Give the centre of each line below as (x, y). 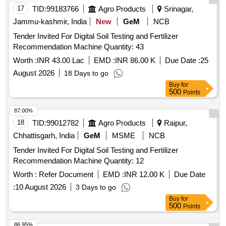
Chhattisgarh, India (44, 136)
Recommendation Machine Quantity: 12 (124, 161)
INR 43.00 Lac (61, 61)
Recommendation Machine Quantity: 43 (124, 47)
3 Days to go (96, 187)
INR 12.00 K (144, 175)
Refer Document (65, 175)
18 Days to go (86, 73)
